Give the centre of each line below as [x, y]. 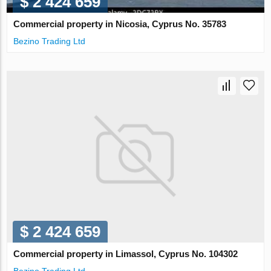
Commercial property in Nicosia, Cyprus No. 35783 [120, 24]
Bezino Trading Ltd [50, 41]
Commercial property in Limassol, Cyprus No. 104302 [126, 254]
